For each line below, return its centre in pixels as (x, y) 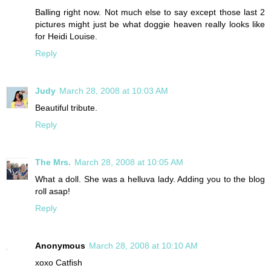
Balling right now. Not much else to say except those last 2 (150, 12)
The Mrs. (53, 162)
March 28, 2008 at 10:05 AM (129, 162)
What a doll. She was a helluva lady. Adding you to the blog (150, 179)
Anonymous (60, 245)
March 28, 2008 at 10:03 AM (114, 91)
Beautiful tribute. (66, 108)
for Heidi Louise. (66, 37)
